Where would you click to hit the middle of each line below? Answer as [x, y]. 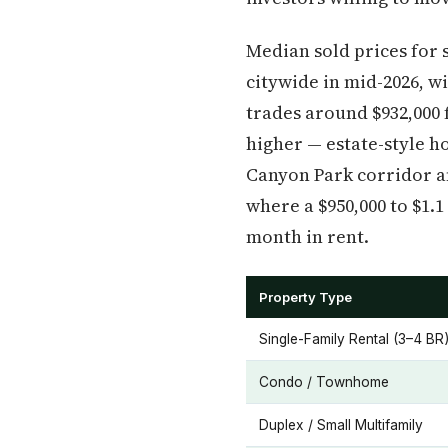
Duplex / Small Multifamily [341, 425]
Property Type [305, 297]
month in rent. [307, 236]
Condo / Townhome [324, 382]
